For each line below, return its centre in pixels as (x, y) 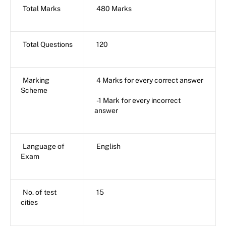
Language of (44, 146)
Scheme (34, 90)
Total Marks (42, 8)
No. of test (40, 192)
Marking (36, 80)
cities (29, 202)
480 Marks (114, 8)
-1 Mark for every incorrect (138, 100)
